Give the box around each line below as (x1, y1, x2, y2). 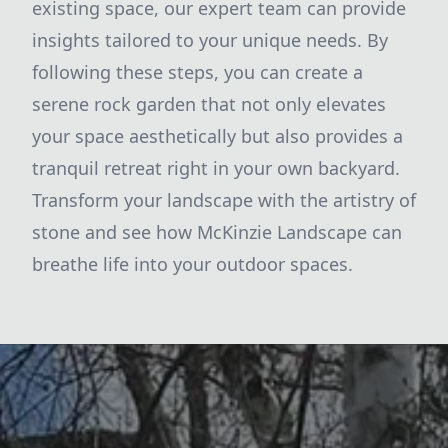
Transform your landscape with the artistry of (32, 188, 416, 212)
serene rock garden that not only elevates (32, 92, 386, 116)
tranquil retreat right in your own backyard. (32, 156, 400, 180)
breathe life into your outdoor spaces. (32, 252, 353, 276)
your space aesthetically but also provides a (32, 124, 403, 148)
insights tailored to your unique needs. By (32, 28, 388, 52)
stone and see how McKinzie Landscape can (32, 220, 402, 244)
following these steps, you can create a (32, 60, 363, 84)
